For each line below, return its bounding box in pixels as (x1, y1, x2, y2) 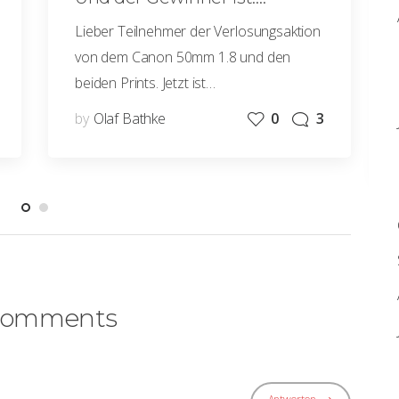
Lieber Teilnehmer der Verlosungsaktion (75, 21, 321, 41)
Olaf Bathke (93, 109, 166, 128)
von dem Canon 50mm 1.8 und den (75, 47, 291, 67)
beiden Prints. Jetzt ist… (75, 73, 216, 93)
